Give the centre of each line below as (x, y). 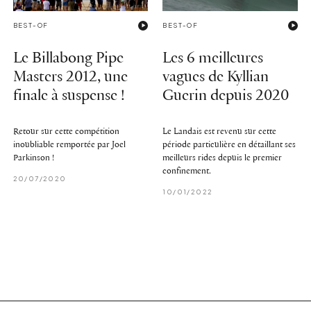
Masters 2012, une (70, 77)
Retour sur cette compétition (66, 131)
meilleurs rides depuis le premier (222, 158)
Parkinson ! (33, 158)
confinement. (187, 171)
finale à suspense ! (69, 96)
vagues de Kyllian (216, 77)
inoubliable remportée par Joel (69, 144)
